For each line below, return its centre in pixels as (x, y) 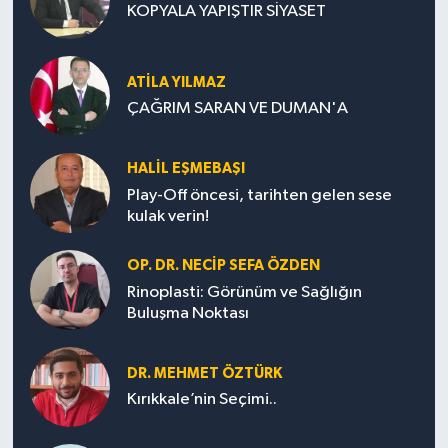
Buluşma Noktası (187, 313)
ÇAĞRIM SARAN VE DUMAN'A (237, 109)
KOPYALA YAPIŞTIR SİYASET (226, 12)
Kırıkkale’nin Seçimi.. (201, 400)
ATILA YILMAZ (176, 82)
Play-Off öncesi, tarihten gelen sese (259, 195)
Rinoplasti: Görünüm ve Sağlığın (244, 292)
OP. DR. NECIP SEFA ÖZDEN (223, 266)
